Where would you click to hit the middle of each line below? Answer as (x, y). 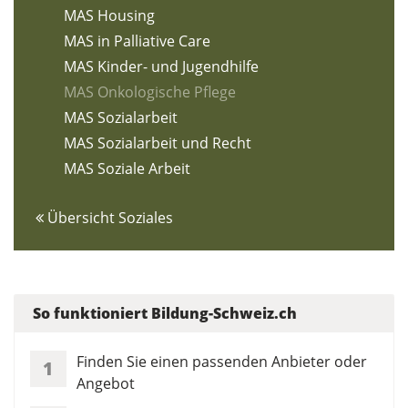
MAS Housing (109, 16)
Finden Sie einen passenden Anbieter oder (222, 362)
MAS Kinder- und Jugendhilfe (161, 67)
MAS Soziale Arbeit (127, 169)
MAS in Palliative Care (137, 41)
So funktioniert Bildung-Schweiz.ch (165, 314)
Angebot (106, 384)
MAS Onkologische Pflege (150, 92)
